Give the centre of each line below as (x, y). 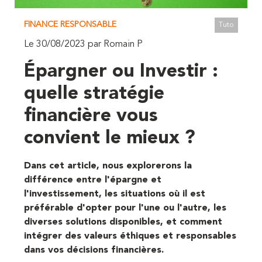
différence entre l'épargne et (93, 180)
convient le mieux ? (110, 138)
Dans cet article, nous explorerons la (108, 166)
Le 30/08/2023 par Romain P (83, 44)
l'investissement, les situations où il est (115, 194)
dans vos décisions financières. (94, 250)
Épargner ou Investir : (121, 72)
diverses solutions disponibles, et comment (123, 222)
